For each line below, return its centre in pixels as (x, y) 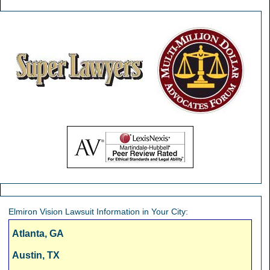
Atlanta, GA (38, 233)
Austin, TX (36, 255)
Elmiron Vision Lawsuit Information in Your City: (98, 211)
